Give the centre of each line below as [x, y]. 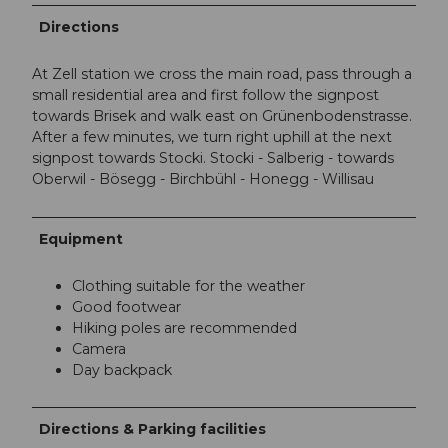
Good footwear [126, 306]
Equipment [81, 238]
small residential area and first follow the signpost [205, 95]
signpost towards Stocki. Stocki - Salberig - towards [213, 158]
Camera [101, 348]
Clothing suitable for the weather [188, 285]
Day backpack [122, 369]
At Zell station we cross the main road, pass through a [222, 74]
